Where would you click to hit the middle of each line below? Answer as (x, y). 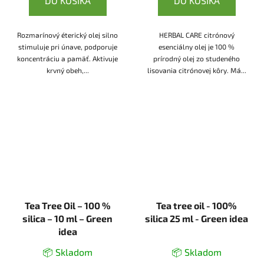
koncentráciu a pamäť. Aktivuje (67, 59)
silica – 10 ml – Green (67, 218)
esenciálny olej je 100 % (197, 47)
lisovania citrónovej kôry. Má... (197, 70)
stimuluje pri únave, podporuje (67, 47)
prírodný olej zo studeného (197, 59)
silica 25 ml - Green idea (197, 218)
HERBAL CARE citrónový (197, 35)
